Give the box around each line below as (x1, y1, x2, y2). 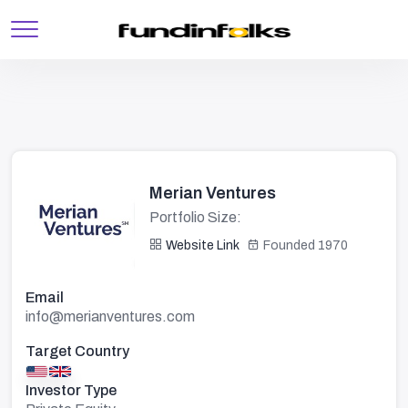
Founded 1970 (263, 239, 348, 252)
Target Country (25, 343, 129, 359)
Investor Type (25, 382, 117, 398)
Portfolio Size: (149, 209, 241, 225)
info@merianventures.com (25, 309, 195, 324)
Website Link (166, 239, 240, 252)
